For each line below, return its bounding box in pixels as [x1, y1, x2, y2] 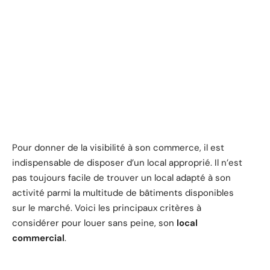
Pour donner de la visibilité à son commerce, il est [12, 141, 224, 154]
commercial [12, 231, 64, 244]
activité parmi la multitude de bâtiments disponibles [12, 186, 234, 199]
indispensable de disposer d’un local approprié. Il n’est [12, 156, 242, 169]
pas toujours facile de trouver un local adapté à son [12, 171, 231, 184]
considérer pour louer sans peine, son [12, 216, 177, 229]
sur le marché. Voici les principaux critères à [12, 201, 201, 214]
